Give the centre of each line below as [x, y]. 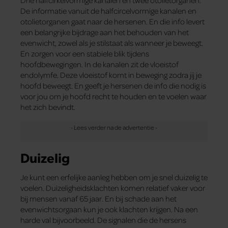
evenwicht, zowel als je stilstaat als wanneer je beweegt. [112, 42]
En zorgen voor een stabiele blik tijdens [85, 53]
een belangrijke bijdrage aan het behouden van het [105, 32]
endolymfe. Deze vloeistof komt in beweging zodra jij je [111, 75]
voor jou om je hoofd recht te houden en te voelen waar [113, 96]
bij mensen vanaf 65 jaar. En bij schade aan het [98, 198]
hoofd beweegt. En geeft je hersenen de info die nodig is [113, 85]
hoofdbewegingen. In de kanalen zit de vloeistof [99, 64]
